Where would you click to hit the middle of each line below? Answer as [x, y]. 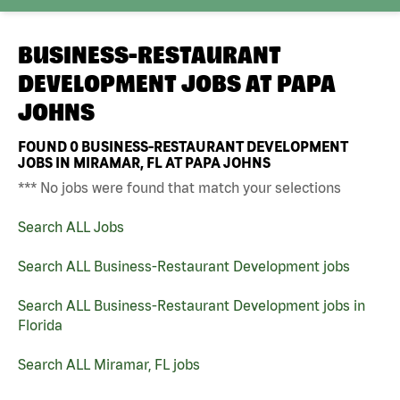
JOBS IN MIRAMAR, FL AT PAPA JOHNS [144, 162]
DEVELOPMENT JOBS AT [147, 83]
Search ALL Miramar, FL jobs [109, 364]
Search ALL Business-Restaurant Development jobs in [192, 305]
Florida [40, 325]
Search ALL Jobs [71, 226]
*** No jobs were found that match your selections [179, 187]
